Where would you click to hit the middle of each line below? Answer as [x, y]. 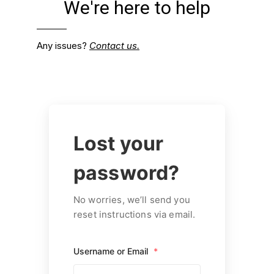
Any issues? [63, 46]
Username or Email [112, 251]
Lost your [119, 143]
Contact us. [114, 46]
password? [127, 173]
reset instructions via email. [135, 214]
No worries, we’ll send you [132, 200]
